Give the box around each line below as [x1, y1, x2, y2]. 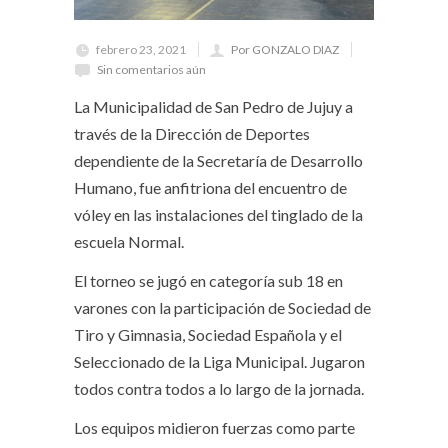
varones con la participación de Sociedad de [74, 298, 371, 318]
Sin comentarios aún [97, 62, 206, 78]
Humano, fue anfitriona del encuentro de [74, 178, 347, 198]
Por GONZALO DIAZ [231, 42, 339, 58]
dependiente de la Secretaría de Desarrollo [74, 151, 363, 171]
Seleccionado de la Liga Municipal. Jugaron [74, 352, 365, 372]
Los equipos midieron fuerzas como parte [74, 418, 355, 438]
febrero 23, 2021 [96, 42, 186, 58]
